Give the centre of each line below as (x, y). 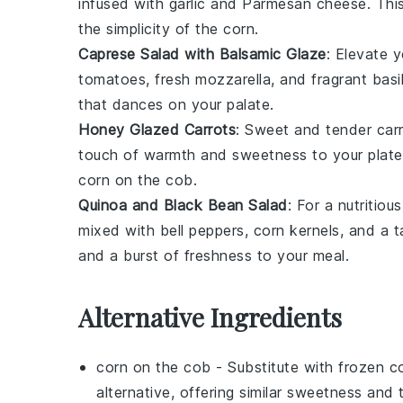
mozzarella (233, 79)
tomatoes (112, 79)
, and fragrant (322, 79)
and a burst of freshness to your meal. (214, 255)
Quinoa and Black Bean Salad (183, 205)
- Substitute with (274, 367)
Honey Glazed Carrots (157, 129)
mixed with (119, 230)
